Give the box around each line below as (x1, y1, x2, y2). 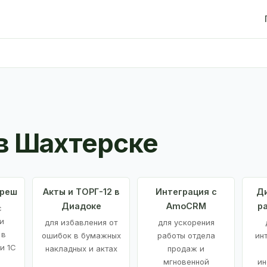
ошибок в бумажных (41, 230, 121, 240)
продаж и (167, 243, 204, 253)
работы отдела (157, 230, 215, 240)
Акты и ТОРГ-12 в (43, 186, 119, 197)
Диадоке (61, 200, 101, 211)
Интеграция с (155, 186, 217, 197)
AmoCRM (166, 200, 206, 211)
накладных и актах (45, 243, 117, 253)
